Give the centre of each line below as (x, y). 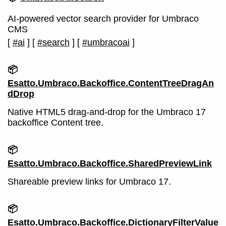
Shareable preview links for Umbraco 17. (89, 182)
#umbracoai (106, 42)
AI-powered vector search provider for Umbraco (103, 19)
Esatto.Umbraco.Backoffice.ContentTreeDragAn (111, 83)
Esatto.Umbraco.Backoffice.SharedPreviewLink (110, 163)
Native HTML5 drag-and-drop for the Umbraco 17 (107, 112)
